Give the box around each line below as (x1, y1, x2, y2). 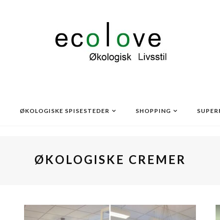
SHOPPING (136, 107, 171, 114)
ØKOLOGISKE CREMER (34, 152, 186, 166)
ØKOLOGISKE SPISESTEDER (20, 107, 110, 114)
